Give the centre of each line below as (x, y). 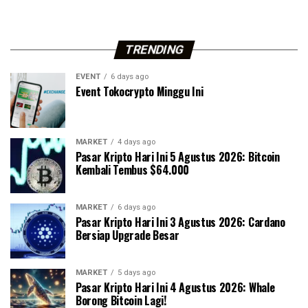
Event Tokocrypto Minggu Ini (140, 92)
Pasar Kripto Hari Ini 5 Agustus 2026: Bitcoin (178, 157)
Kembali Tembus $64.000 (132, 170)
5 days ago (136, 273)
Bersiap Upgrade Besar (128, 235)
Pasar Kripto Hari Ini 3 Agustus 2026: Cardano (180, 222)
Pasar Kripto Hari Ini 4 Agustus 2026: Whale (175, 288)
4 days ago (136, 142)
